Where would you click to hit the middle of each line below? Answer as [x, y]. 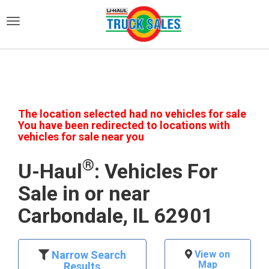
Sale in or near [84, 193]
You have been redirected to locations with [124, 125]
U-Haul [50, 171]
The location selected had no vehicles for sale [132, 114]
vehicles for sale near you [81, 137]
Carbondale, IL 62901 [116, 216]
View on [211, 254]
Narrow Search [87, 255]
